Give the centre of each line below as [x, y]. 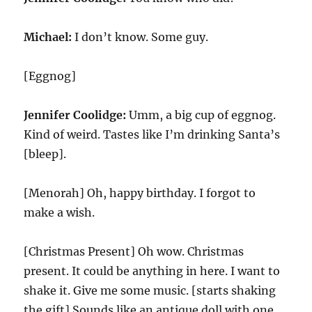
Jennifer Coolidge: [77, 115]
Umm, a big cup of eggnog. [203, 115]
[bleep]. [45, 154]
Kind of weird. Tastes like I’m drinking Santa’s [152, 135]
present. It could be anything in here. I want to [152, 271]
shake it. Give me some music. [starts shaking [150, 291]
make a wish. [60, 213]
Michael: [48, 37]
